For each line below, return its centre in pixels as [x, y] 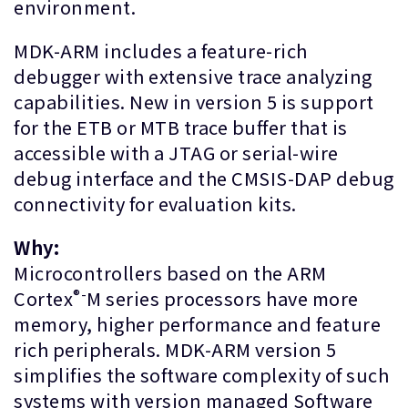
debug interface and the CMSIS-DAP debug [204, 178]
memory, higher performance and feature [197, 324]
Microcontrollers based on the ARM [170, 273]
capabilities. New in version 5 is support [194, 102]
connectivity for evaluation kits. [155, 204]
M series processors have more [223, 298]
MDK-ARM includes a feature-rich [161, 51]
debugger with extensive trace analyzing [193, 76]
